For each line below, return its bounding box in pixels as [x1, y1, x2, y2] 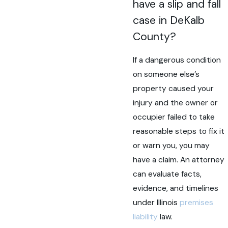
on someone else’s [133, 69, 200, 79]
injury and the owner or [133, 97, 218, 108]
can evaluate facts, [133, 168, 202, 179]
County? [133, 30, 177, 44]
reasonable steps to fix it [133, 126, 225, 136]
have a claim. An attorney [133, 154, 225, 165]
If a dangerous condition [133, 54, 221, 65]
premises [180, 197, 214, 208]
